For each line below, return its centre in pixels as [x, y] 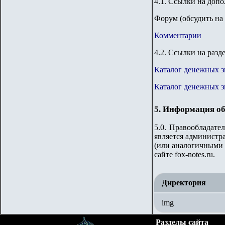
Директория [184, 183]
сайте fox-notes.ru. [185, 155]
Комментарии [178, 36]
